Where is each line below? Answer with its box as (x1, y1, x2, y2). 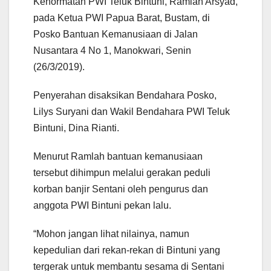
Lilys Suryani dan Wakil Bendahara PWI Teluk (33, 106, 230, 117)
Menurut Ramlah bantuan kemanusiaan (33, 151, 203, 162)
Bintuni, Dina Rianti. (33, 123, 119, 134)
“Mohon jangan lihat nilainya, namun (33, 229, 189, 240)
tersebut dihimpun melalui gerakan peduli (33, 168, 211, 178)
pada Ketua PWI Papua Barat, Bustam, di (33, 13, 210, 24)
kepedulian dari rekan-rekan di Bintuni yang (33, 245, 220, 256)
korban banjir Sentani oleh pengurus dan (33, 184, 208, 195)
